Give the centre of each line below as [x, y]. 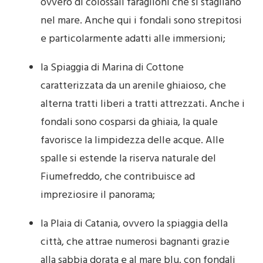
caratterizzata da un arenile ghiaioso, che [133, 86]
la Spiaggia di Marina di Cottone [112, 68]
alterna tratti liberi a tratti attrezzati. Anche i [143, 104]
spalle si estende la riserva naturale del [128, 159]
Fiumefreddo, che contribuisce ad [118, 177]
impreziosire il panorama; [98, 195]
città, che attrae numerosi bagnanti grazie [135, 242]
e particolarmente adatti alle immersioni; [133, 39]
